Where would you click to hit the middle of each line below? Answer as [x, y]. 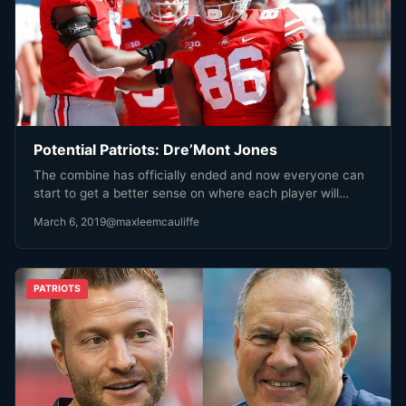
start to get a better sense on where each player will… [191, 193]
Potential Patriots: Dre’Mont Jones [155, 150]
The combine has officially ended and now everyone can [199, 174]
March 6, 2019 [70, 221]
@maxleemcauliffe [153, 221]
